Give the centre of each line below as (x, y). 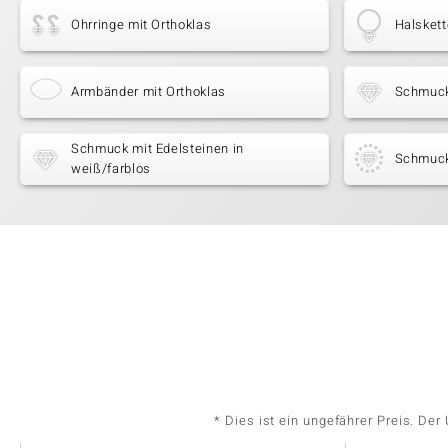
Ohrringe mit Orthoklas (141, 25)
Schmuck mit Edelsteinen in (157, 149)
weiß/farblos (111, 169)
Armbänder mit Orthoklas (148, 92)
